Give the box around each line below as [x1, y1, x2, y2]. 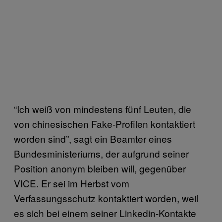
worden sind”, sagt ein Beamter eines [14, 132, 172, 145]
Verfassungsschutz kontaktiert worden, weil [14, 191, 198, 205]
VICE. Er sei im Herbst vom [14, 176, 129, 190]
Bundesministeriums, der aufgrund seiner [14, 147, 189, 160]
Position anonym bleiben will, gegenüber [14, 162, 186, 175]
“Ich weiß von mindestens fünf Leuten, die [14, 102, 191, 115]
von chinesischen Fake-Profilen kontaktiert [14, 117, 195, 130]
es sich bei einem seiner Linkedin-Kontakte [14, 206, 196, 220]
